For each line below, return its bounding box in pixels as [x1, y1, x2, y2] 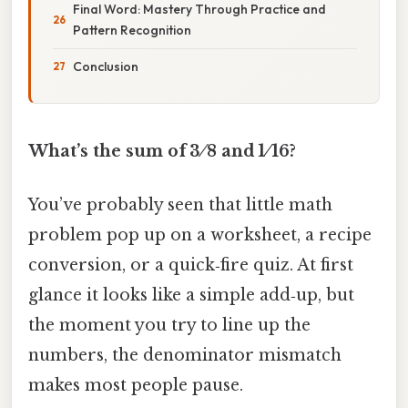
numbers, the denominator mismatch [28, 345, 342, 366]
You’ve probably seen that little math [28, 195, 332, 216]
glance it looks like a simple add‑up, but [28, 285, 354, 306]
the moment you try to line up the [28, 315, 311, 336]
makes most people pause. [28, 375, 243, 396]
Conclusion [73, 57, 138, 75]
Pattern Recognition [73, 21, 191, 38]
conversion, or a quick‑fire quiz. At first [28, 255, 353, 276]
